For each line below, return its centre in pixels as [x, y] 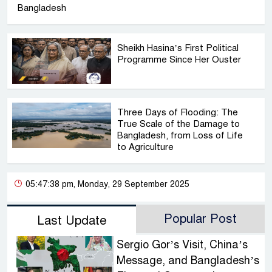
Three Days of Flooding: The [178, 113]
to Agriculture [146, 147]
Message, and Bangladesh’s [188, 261]
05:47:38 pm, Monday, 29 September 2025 [106, 185]
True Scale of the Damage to [179, 124]
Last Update [72, 221]
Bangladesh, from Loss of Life [180, 136]
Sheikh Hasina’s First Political [178, 48]
